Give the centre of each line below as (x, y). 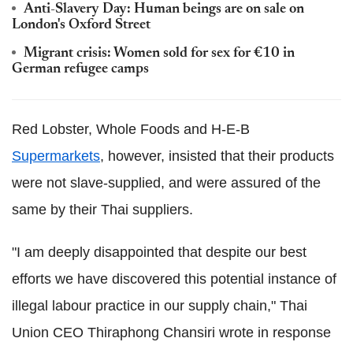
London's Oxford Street (81, 25)
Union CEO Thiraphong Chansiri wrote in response (171, 332)
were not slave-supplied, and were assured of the (166, 182)
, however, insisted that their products (217, 156)
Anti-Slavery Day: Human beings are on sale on (164, 9)
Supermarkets (56, 156)
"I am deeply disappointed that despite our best (159, 252)
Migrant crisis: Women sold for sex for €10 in (159, 53)
